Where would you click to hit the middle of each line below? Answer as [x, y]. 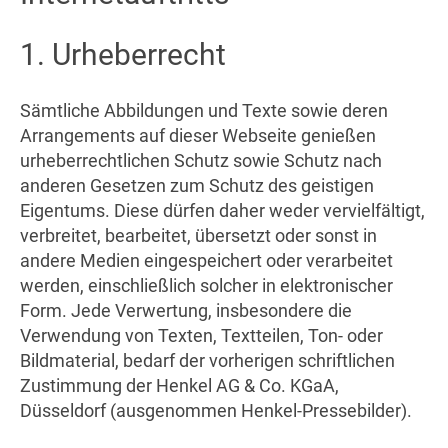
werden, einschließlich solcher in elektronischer [206, 285]
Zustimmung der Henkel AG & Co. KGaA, [179, 385]
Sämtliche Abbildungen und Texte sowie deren [204, 110]
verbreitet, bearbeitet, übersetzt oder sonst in [198, 235]
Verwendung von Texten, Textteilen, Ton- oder [201, 335]
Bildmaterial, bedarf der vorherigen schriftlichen [207, 360]
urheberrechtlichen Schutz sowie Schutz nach [201, 160]
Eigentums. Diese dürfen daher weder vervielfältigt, [222, 210]
